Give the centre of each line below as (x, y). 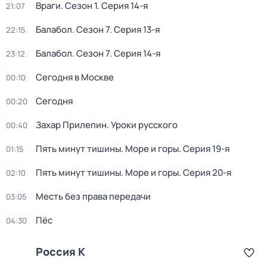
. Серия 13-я (135, 30)
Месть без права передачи (93, 196)
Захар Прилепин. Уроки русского (107, 125)
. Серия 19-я (204, 149)
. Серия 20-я (205, 173)
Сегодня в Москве (75, 77)
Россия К (60, 252)
